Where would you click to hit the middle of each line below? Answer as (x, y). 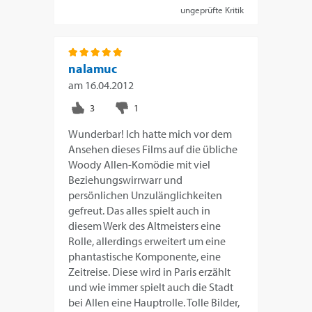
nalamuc (93, 68)
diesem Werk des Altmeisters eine (145, 225)
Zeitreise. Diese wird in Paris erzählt (150, 271)
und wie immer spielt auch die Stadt (151, 287)
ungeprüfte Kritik (212, 9)
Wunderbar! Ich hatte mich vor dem (150, 133)
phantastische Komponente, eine (145, 256)
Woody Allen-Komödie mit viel (140, 164)
